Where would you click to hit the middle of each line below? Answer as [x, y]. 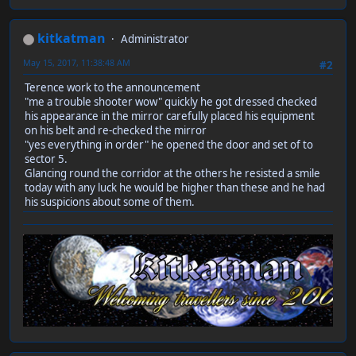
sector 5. [46, 159]
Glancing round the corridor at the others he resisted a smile [172, 174]
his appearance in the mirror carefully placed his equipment [170, 116]
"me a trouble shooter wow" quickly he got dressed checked [171, 102]
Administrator [155, 39]
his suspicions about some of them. [110, 202]
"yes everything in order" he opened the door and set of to [169, 145]
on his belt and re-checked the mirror [117, 131]
